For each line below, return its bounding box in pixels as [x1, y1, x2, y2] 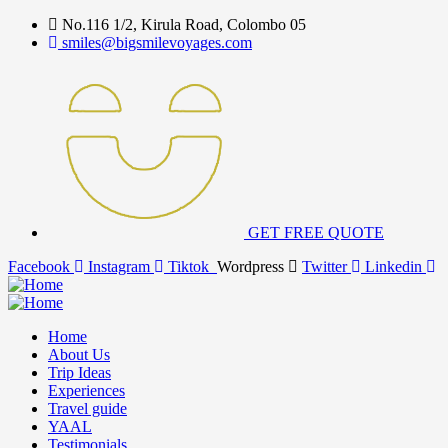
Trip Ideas [48, 364, 111, 381]
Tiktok [168, 258, 209, 275]
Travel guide [48, 400, 127, 417]
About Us [48, 346, 110, 363]
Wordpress [217, 258, 284, 275]
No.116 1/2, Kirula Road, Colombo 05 [62, 16, 306, 33]
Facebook [8, 258, 70, 275]
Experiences [48, 382, 125, 399]
